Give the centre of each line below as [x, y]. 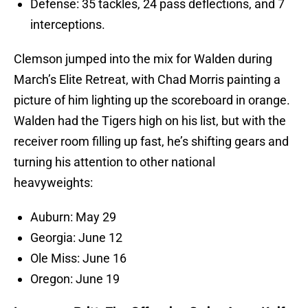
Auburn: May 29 [73, 217]
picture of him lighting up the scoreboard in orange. [152, 100]
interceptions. [68, 25]
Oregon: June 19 [75, 279]
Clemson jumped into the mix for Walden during [143, 59]
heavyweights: [53, 183]
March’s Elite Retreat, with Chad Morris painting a [147, 80]
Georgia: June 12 [76, 238]
